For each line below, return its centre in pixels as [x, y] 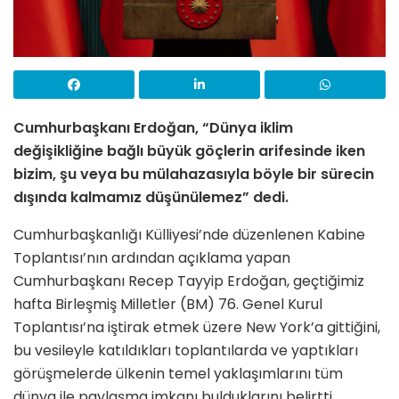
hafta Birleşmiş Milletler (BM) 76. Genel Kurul [168, 304]
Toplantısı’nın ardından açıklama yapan [152, 257]
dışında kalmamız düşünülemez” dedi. [151, 197]
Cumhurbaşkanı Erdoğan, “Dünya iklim [153, 127]
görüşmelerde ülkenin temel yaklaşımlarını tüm [178, 373]
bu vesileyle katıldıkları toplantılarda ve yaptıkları [186, 350]
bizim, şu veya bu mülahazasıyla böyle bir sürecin [194, 174]
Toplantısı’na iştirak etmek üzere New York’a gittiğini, [197, 327]
